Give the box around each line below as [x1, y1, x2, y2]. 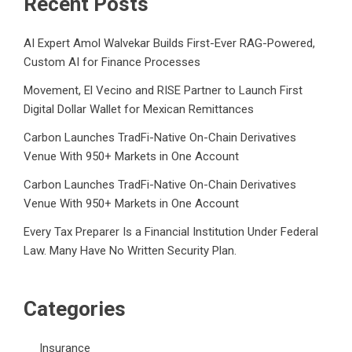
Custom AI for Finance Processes [24, 55, 200, 70]
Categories [24, 297, 126, 321]
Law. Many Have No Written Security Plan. [24, 244, 236, 258]
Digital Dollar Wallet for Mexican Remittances [24, 102, 254, 117]
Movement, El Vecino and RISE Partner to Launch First [24, 83, 302, 98]
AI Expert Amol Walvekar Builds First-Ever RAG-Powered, [24, 36, 315, 51]
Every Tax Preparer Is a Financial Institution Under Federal [24, 225, 318, 240]
